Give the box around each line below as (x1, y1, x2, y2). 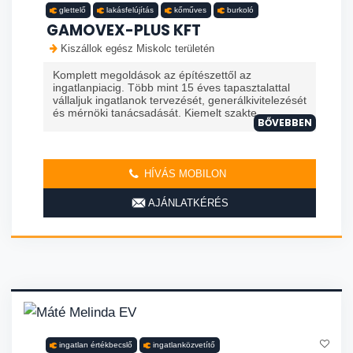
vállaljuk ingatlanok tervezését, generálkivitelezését (53, 94, 307, 107)
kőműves (174, 6, 206, 15)
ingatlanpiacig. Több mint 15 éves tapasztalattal (53, 81, 290, 95)
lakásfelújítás (106, 6, 154, 15)
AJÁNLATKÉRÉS (145, 197, 229, 210)
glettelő (59, 6, 86, 15)
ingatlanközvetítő (153, 340, 215, 350)
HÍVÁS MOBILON (141, 168, 226, 180)
